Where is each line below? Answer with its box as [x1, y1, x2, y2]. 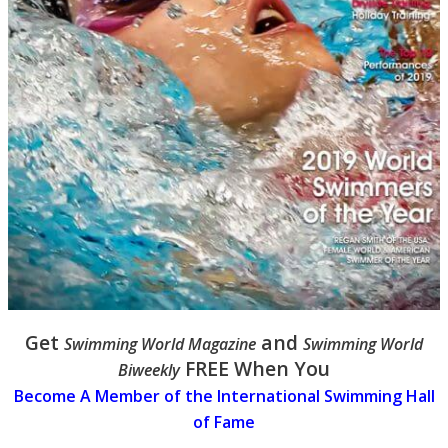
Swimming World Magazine [64, 333, 256, 356]
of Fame [193, 411, 255, 434]
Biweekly [118, 359, 180, 382]
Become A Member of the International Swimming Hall [13, 385, 435, 408]
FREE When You [180, 355, 330, 383]
